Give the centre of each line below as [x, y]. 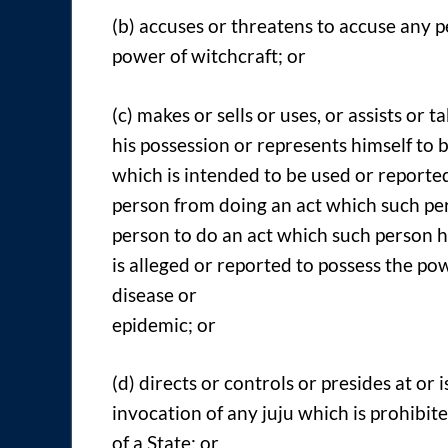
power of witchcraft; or [209, 56]
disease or [154, 294]
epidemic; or [164, 324]
